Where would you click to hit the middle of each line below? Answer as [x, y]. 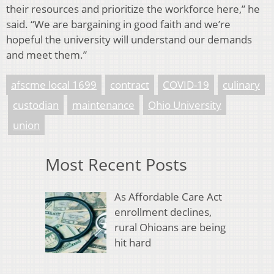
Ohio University [185, 105]
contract [130, 85]
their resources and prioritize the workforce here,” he [133, 9]
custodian [36, 105]
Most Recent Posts [116, 165]
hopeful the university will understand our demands [129, 40]
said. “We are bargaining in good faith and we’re [118, 24]
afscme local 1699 [54, 85]
